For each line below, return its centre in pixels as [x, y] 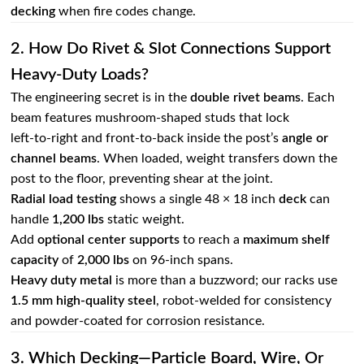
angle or [305, 139]
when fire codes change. [126, 12]
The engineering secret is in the [101, 98]
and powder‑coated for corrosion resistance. [138, 321]
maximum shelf [287, 240]
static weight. [145, 220]
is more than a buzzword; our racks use [225, 281]
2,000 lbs [104, 260]
